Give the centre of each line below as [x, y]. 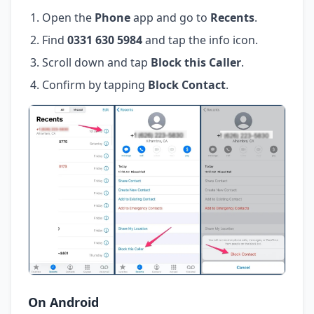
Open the [68, 17]
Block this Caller [196, 62]
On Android [63, 302]
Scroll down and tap [96, 62]
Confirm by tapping [95, 84]
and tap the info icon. [200, 40]
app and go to [170, 17]
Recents [232, 17]
